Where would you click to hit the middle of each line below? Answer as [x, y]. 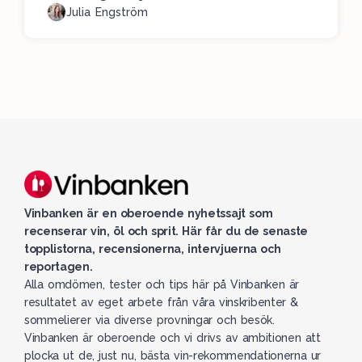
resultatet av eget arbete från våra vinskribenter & [161, 302]
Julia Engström [107, 12]
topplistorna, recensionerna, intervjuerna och [153, 248]
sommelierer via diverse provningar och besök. [149, 320]
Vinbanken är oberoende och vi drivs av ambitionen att [173, 337]
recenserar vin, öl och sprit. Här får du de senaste [166, 231]
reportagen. [59, 266]
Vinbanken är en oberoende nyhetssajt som [149, 213]
